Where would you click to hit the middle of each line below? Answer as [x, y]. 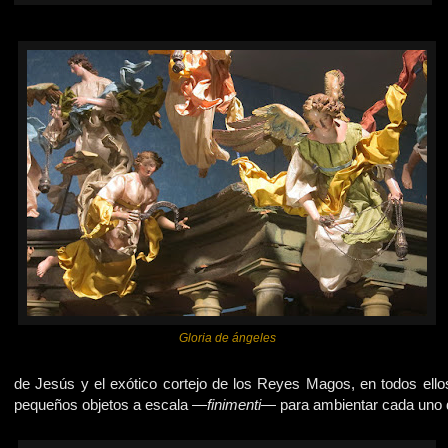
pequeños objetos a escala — [110, 404]
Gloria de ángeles [227, 338]
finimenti [234, 404]
